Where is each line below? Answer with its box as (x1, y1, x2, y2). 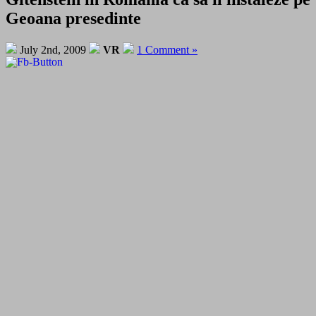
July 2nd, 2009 (17, 43, 89, 56)
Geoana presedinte (6, 8, 141, 28)
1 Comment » (137, 43, 197, 56)
